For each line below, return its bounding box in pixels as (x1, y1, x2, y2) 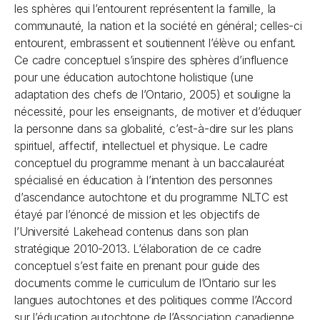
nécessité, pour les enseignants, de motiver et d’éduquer (14, 104, 302, 119)
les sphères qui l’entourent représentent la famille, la (14, 1, 276, 16)
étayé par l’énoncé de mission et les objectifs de (14, 207, 261, 221)
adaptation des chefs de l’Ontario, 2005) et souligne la (14, 87, 291, 101)
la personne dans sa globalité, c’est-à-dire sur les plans (14, 121, 294, 136)
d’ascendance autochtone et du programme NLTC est (14, 190, 289, 204)
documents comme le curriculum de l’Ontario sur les (14, 276, 276, 290)
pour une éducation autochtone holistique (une (14, 70, 254, 84)
